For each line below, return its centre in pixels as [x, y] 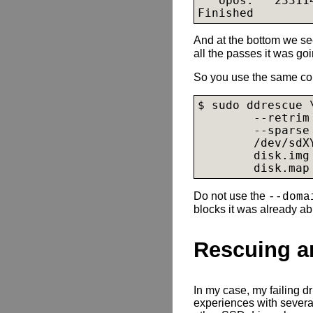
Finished [226, 13]
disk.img [282, 156]
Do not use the [231, 196]
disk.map [282, 169]
